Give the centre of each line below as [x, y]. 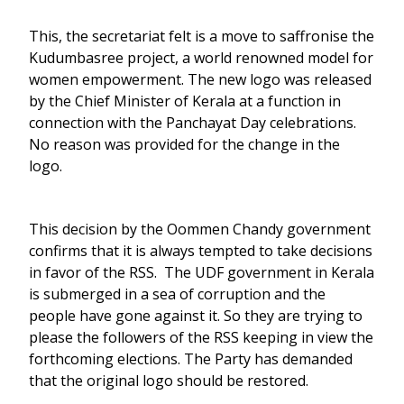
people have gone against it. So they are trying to [196, 316]
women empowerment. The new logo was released [200, 79]
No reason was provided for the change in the [184, 144]
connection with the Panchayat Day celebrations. [193, 123]
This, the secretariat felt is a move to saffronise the [202, 36]
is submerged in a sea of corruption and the [177, 294]
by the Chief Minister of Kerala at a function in [185, 101]
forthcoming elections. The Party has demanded [191, 359]
